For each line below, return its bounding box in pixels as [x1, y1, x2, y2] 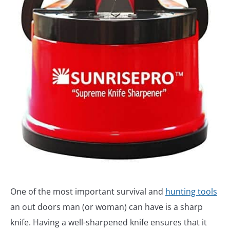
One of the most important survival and [10, 185, 165, 197]
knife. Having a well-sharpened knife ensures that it [10, 216, 207, 228]
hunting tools [165, 185, 217, 197]
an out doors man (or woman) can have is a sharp [10, 201, 203, 213]
